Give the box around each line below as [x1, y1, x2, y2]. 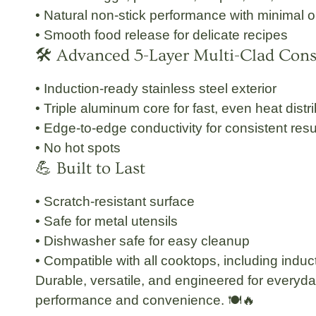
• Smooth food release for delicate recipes [35, 28, 288, 43]
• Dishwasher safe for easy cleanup [35, 233, 250, 249]
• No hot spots [35, 140, 121, 156]
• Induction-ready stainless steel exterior [35, 81, 276, 97]
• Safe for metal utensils [35, 214, 178, 229]
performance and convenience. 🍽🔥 [35, 293, 255, 308]
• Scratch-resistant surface [35, 194, 195, 209]
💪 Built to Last [35, 159, 145, 178]
